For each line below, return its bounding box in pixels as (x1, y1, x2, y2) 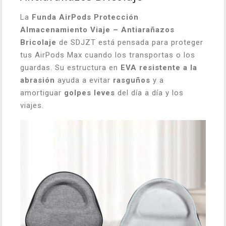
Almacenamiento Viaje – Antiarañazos (20, 25, 175, 34)
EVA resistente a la (121, 63, 197, 72)
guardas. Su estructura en (20, 63, 121, 72)
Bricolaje (20, 38, 56, 47)
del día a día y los (115, 88, 184, 97)
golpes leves (64, 88, 115, 97)
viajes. (20, 101, 44, 110)
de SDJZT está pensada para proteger (56, 38, 203, 47)
